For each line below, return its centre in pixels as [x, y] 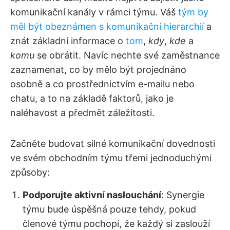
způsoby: [30, 172]
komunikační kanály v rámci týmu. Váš [94, 12]
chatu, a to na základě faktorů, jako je [92, 99]
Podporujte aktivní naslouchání [92, 195]
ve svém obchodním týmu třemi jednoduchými [111, 158]
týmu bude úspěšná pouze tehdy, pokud [109, 209]
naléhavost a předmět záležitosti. [82, 113]
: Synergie [183, 195]
